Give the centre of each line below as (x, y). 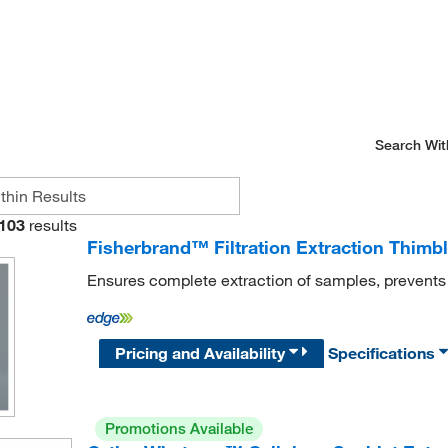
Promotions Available (178, 428)
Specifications (384, 353)
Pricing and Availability (202, 353)
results (52, 224)
